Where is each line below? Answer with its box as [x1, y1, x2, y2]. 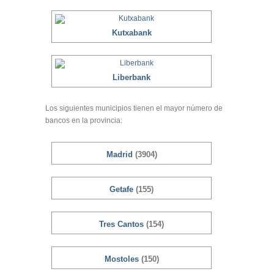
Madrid [106, 150, 135, 159]
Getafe [109, 185, 136, 194]
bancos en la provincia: [45, 116, 122, 125]
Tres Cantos [99, 220, 146, 229]
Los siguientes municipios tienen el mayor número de [45, 104, 223, 113]
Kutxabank [111, 28, 152, 37]
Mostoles [104, 254, 141, 264]
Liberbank [113, 73, 150, 82]
